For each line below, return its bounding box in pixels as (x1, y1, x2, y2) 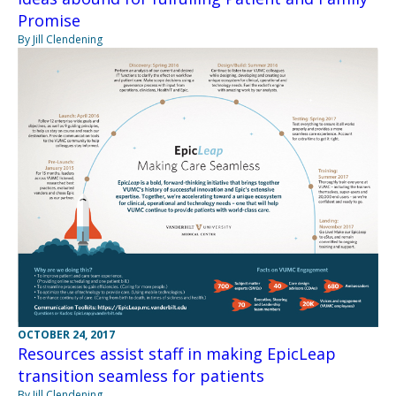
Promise (18, 10, 80, 32)
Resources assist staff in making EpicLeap (18, 342, 336, 364)
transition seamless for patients (18, 364, 264, 386)
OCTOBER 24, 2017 (18, 326, 115, 342)
